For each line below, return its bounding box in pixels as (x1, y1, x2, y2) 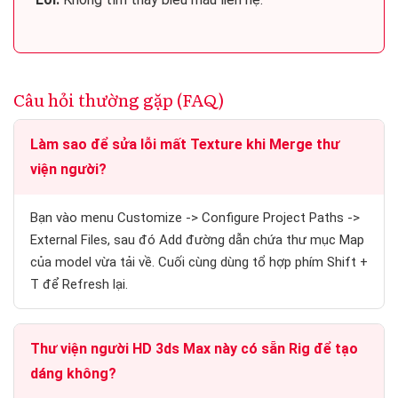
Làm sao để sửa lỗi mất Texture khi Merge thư (30, 135, 339, 153)
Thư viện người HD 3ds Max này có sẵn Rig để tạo (30, 339, 358, 357)
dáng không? (30, 364, 116, 382)
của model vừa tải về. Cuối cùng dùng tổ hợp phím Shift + (30, 253, 368, 270)
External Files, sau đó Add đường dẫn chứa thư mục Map (30, 231, 364, 248)
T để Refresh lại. (30, 275, 128, 292)
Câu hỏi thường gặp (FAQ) (13, 86, 224, 113)
